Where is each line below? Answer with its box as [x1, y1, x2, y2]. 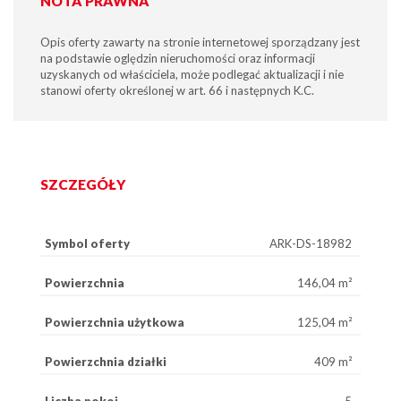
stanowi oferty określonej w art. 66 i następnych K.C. [40, 83, 314, 98]
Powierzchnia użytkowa [45, 315, 184, 329]
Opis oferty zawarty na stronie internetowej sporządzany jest [40, 35, 360, 49]
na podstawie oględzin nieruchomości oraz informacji [40, 51, 315, 65]
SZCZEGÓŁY [40, 176, 125, 192]
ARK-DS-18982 [269, 236, 352, 251]
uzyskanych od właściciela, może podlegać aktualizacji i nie [40, 67, 344, 81]
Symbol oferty [45, 236, 130, 251]
